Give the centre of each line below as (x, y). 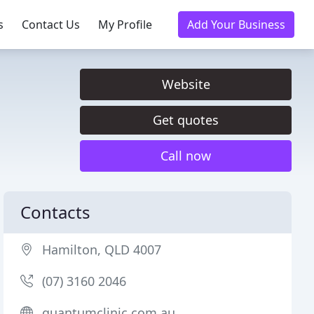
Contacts (56, 212)
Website (186, 84)
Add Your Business (236, 25)
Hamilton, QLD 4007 (102, 250)
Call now (186, 156)
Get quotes (186, 120)
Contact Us (51, 25)
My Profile (125, 25)
